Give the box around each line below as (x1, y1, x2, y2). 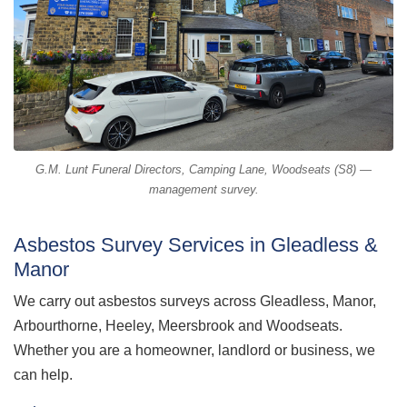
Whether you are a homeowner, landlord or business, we (14, 342, 375, 359)
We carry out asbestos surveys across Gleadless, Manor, (14, 293, 376, 310)
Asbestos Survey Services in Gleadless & (14, 233, 378, 256)
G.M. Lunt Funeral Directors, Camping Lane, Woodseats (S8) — (35, 162, 372, 176)
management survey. (148, 182, 259, 196)
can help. (14, 367, 73, 383)
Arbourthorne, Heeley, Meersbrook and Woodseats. (14, 318, 342, 334)
